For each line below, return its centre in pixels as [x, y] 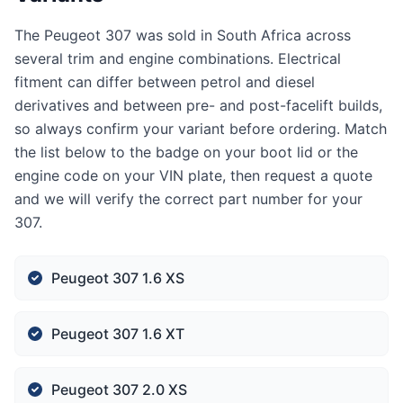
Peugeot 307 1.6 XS [118, 278]
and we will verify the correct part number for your [188, 199]
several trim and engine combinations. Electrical [178, 58]
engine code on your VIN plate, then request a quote [193, 175]
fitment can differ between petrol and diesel [165, 82]
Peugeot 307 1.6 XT [118, 334]
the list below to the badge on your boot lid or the [186, 152]
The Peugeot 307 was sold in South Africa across [183, 35]
